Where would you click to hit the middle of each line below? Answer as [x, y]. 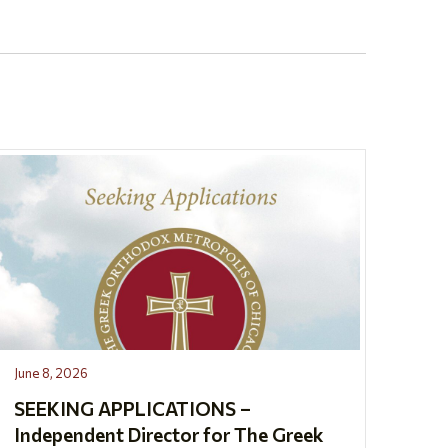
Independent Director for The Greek [168, 434]
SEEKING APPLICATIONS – [132, 408]
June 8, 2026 [50, 372]
